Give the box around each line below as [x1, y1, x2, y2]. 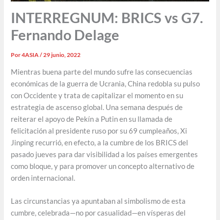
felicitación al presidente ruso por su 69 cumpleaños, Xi [11, 126, 188, 135]
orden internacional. [11, 173, 76, 182]
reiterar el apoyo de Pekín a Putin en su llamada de [11, 114, 173, 123]
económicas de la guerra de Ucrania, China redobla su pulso [11, 79, 200, 88]
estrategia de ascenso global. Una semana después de [11, 103, 183, 111]
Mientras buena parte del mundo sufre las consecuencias [11, 67, 193, 76]
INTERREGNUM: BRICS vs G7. [11, 9, 204, 27]
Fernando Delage [11, 26, 120, 44]
